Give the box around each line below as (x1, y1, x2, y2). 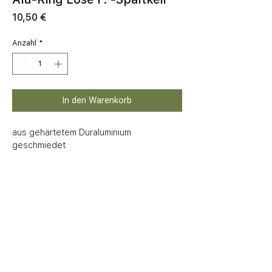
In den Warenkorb (63, 95, 132, 105)
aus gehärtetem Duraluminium (12, 127, 131, 137)
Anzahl (12, 38, 36, 48)
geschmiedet (12, 140, 66, 150)
